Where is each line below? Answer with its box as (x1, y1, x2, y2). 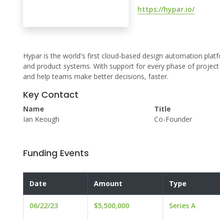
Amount (94, 179, 122, 189)
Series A (169, 201, 195, 211)
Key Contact (23, 88, 79, 101)
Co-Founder (154, 114, 192, 124)
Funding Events (23, 147, 89, 160)
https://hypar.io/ (137, 4, 195, 14)
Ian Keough (23, 114, 59, 124)
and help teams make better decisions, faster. (23, 72, 168, 82)
